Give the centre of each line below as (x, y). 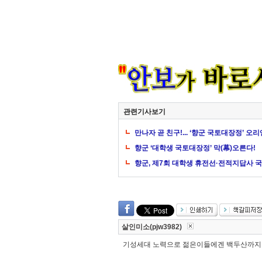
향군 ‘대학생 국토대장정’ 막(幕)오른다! (195, 148)
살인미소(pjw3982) (154, 227)
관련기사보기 (144, 112)
